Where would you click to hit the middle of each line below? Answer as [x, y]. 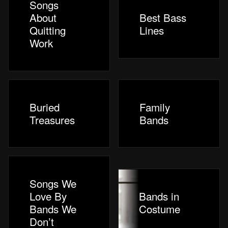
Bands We [53, 209]
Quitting [48, 30]
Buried [45, 107]
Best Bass [163, 18]
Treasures [52, 119]
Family [155, 107]
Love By [48, 196]
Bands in [159, 196]
